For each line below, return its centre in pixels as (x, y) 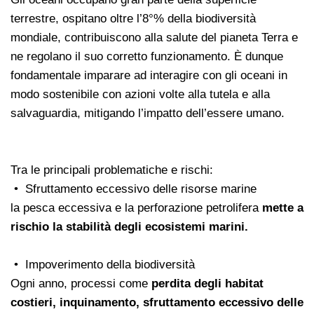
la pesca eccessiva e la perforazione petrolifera (136, 208)
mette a (283, 208)
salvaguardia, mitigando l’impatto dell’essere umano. (148, 114)
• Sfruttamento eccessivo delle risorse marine (134, 189)
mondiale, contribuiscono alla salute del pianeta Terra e (154, 38)
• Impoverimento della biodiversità (103, 265)
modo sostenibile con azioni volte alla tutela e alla (140, 95)
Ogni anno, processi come (81, 284)
